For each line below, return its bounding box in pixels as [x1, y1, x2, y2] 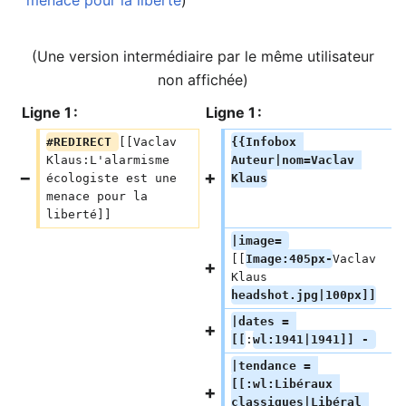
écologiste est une [45, 171, 184, 185]
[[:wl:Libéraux [230, 377, 340, 391]
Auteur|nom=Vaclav [230, 153, 362, 167]
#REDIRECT [45, 135, 119, 149]
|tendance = [230, 359, 318, 372]
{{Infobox [230, 135, 304, 149]
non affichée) [158, 71, 248, 89]
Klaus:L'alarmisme [45, 153, 177, 167]
